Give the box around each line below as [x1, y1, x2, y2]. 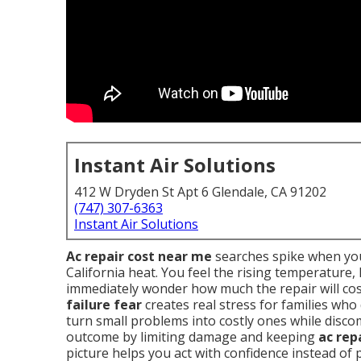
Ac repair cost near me [66, 247, 212, 265]
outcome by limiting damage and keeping [66, 328, 318, 346]
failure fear [66, 296, 142, 313]
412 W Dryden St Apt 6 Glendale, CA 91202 [74, 183, 326, 201]
